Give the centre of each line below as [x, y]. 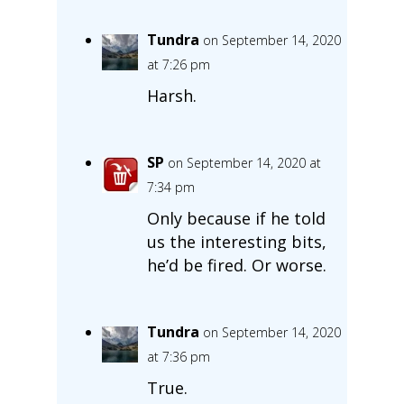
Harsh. [171, 95]
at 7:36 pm [178, 356]
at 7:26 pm [178, 64]
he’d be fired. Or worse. [236, 265]
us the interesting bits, [236, 241]
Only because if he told [236, 218]
